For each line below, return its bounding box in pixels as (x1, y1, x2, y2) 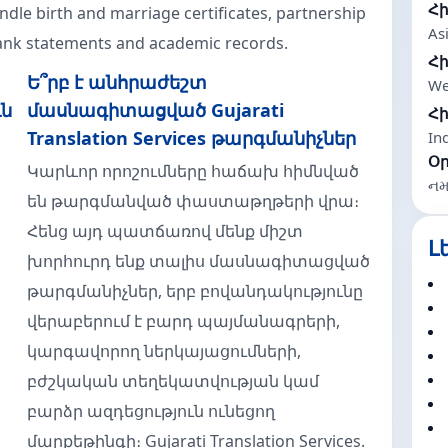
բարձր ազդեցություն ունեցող (27, 400, 276, 422)
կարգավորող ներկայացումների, (27, 340, 302, 362)
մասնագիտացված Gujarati (27, 98, 285, 122)
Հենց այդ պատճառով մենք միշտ (27, 220, 304, 242)
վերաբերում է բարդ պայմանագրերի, (27, 310, 341, 332)
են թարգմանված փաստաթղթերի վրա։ (27, 190, 360, 212)
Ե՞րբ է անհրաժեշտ (27, 70, 208, 94)
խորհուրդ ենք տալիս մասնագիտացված (27, 250, 371, 272)
